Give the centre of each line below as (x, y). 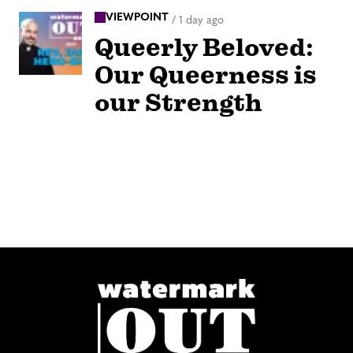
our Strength (178, 103)
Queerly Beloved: (204, 48)
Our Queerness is (206, 76)
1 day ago (201, 20)
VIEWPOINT (137, 17)
